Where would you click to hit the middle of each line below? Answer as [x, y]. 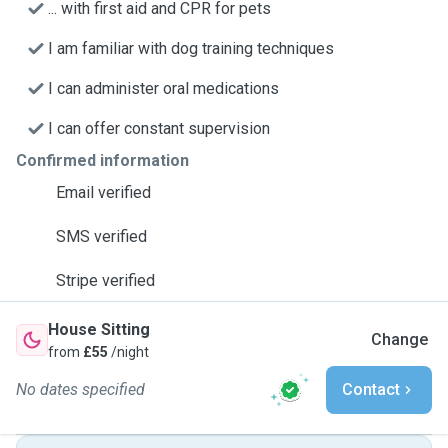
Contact [371, 389]
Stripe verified [105, 280]
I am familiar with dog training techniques [191, 48]
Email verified [103, 192]
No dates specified [80, 389]
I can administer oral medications [163, 88]
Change [399, 339]
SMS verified [101, 236]
